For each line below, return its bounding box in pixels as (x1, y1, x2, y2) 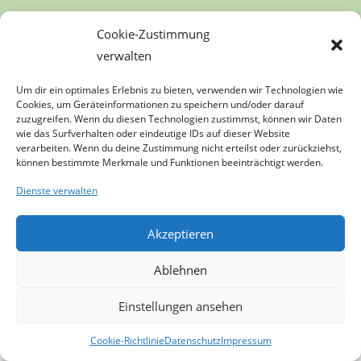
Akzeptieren (147, 225, 214, 242)
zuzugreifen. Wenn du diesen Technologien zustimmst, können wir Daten (16, 112, 342, 126)
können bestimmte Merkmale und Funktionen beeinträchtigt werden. (16, 156, 323, 169)
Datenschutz (164, 334, 221, 347)
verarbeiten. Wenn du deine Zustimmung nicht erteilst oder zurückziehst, (16, 141, 342, 155)
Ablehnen (154, 261, 207, 278)
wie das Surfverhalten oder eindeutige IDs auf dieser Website (16, 127, 290, 140)
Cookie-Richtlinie (89, 334, 164, 347)
